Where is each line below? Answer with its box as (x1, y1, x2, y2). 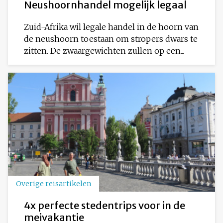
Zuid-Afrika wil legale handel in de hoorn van (24, 22, 199, 32)
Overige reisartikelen (16, 179, 91, 188)
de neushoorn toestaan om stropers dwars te (24, 34, 198, 44)
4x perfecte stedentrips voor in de (24, 199, 185, 212)
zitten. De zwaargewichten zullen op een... (24, 46, 184, 56)
